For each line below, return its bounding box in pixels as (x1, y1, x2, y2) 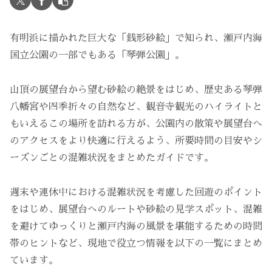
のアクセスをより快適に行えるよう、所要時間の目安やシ (10, 136, 262, 146)
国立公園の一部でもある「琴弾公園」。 (10, 50, 185, 61)
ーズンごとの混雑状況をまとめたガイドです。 (10, 153, 214, 163)
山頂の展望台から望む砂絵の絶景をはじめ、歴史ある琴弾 (10, 85, 262, 95)
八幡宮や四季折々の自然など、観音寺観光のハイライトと (10, 102, 262, 112)
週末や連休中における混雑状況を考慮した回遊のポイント (10, 187, 262, 197)
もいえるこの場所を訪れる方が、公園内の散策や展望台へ (10, 119, 262, 129)
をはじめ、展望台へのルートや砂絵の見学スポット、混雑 (10, 204, 262, 214)
